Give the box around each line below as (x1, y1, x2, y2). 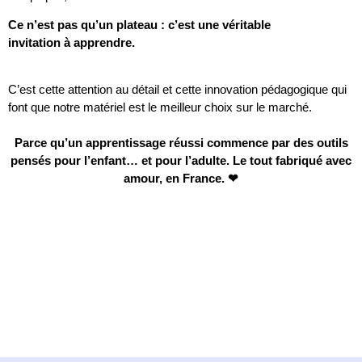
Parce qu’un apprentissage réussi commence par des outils (14, 136, 348, 150)
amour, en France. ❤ (124, 171, 238, 186)
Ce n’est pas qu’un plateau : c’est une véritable (8, 18, 271, 32)
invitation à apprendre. (8, 36, 135, 50)
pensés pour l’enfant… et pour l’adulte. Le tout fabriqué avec (11, 154, 351, 168)
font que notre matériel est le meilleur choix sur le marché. (8, 100, 312, 115)
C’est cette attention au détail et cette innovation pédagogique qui (8, 82, 347, 97)
